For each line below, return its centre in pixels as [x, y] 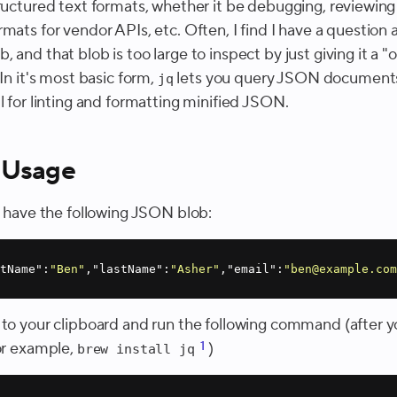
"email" [252, 269]
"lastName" [128, 269]
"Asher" [195, 269]
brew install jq [136, 349]
